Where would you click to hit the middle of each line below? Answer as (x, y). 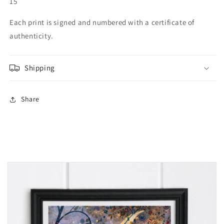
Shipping (40, 67)
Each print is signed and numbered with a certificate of (102, 22)
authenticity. (31, 35)
